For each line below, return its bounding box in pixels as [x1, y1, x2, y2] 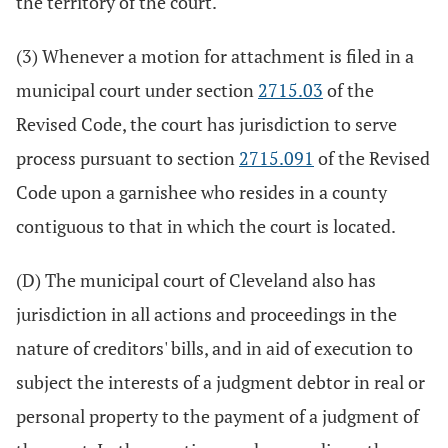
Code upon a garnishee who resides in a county [16, 180, 387, 204]
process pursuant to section [16, 146, 239, 170]
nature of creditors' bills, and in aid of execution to [16, 336, 413, 360]
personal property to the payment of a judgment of [16, 404, 419, 428]
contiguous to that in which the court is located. [16, 214, 396, 238]
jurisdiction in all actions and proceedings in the [16, 302, 397, 326]
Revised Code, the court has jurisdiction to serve [16, 112, 397, 136]
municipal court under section [16, 78, 258, 102]
